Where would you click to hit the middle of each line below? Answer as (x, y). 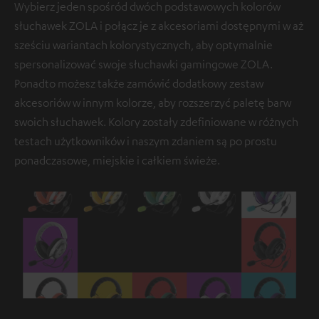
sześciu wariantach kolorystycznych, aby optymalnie (143, 45)
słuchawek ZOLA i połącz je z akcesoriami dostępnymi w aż (159, 25)
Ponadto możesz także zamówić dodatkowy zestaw (139, 83)
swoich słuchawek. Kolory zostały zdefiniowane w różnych (156, 121)
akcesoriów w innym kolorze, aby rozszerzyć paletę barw (153, 102)
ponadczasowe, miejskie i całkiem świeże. (117, 160)
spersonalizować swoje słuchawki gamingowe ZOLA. (143, 64)
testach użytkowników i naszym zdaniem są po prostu (146, 141)
